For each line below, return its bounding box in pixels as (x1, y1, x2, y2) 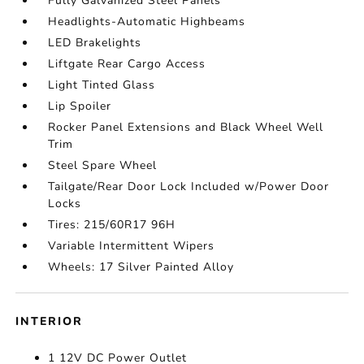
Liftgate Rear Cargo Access (48, 55, 206, 71)
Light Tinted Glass (48, 76, 156, 93)
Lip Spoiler (48, 97, 112, 114)
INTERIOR (15, 313, 84, 329)
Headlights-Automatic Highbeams (48, 13, 246, 29)
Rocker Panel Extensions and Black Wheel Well (48, 119, 324, 135)
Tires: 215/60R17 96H (48, 216, 176, 232)
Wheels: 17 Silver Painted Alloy (48, 258, 235, 275)
